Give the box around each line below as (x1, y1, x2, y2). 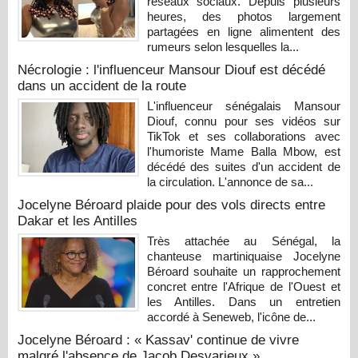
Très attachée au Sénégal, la (146, 233, 340, 248)
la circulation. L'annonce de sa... (146, 174, 313, 189)
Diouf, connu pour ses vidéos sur (146, 113, 340, 128)
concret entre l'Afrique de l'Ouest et (146, 279, 340, 293)
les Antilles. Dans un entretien (146, 294, 340, 308)
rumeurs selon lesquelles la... (146, 39, 299, 54)
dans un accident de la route (18, 78, 186, 93)
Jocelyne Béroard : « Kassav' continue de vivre (18, 332, 299, 348)
